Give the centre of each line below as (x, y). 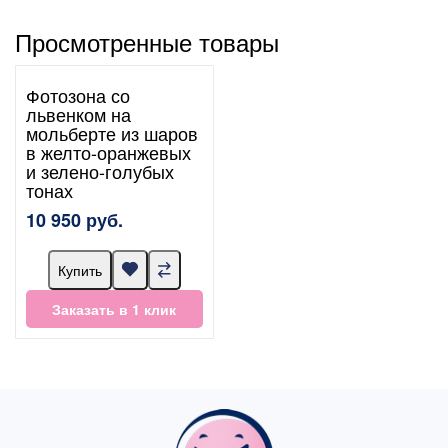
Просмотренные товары (147, 41)
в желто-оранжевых (108, 151)
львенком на (78, 113)
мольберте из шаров (112, 132)
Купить (79, 269)
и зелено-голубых (100, 170)
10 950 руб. (74, 219)
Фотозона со (78, 94)
